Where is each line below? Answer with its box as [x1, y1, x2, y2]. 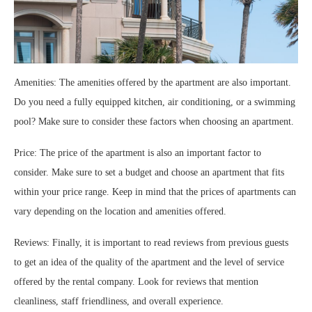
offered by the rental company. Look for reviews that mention [14, 276, 258, 288]
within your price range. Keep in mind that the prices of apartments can [14, 187, 296, 198]
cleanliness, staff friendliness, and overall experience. [14, 296, 224, 307]
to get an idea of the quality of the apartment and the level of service [14, 257, 284, 268]
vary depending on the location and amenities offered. [14, 206, 226, 217]
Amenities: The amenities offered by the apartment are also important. [14, 77, 291, 88]
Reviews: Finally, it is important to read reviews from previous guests [14, 237, 288, 249]
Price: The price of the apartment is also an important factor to [14, 148, 261, 159]
